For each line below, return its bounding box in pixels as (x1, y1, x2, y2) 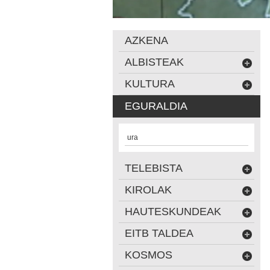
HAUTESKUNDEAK (125, 206, 221, 218)
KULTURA (125, 78, 175, 90)
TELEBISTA (125, 162, 183, 174)
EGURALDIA (125, 100, 187, 112)
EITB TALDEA (125, 227, 193, 239)
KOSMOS (125, 249, 172, 261)
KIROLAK (125, 184, 172, 196)
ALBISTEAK (125, 56, 184, 68)
